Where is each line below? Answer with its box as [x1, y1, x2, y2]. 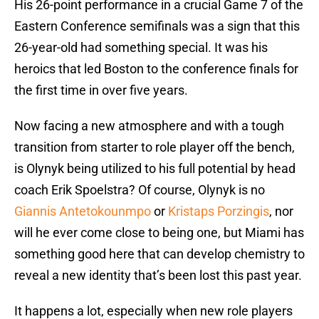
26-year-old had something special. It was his [14, 40, 268, 56]
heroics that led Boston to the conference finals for [14, 61, 298, 77]
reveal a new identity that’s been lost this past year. [14, 268, 302, 283]
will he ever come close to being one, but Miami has [14, 225, 304, 241]
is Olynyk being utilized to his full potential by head [14, 161, 296, 177]
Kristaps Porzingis [168, 204, 269, 219]
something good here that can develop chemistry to [14, 246, 305, 262]
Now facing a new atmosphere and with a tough [14, 118, 284, 134]
